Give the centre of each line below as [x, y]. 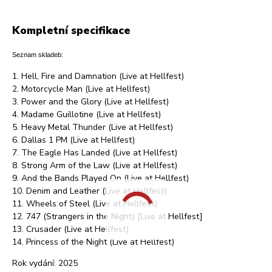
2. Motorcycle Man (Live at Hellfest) [81, 89]
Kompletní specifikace [71, 31]
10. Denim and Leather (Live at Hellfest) [90, 191]
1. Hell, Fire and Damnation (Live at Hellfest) [98, 76]
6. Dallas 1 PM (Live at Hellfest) [73, 140]
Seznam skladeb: [38, 54]
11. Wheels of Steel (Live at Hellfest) [85, 203]
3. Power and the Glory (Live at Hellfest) [90, 101]
